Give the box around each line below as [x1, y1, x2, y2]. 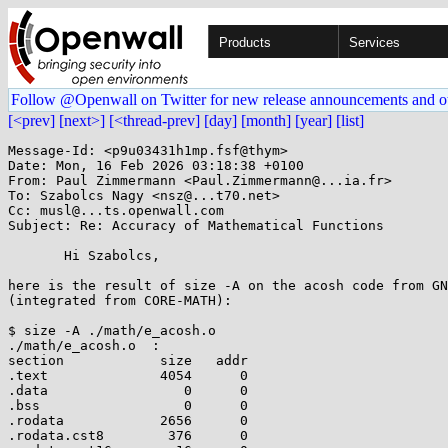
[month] [241, 112, 291, 129]
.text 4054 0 [8, 368, 248, 383]
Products [219, 35, 271, 50]
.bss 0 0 [8, 398, 248, 413]
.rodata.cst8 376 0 [8, 428, 248, 443]
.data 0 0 [8, 383, 248, 398]
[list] [336, 112, 364, 129]
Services [349, 35, 400, 50]
